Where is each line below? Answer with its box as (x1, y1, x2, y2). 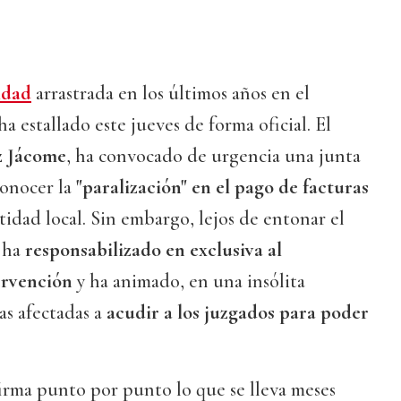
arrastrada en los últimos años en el (31, 81, 310, 106)
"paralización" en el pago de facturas (76, 175, 369, 200)
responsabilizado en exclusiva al (25, 238, 282, 262)
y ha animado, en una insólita (73, 269, 305, 294)
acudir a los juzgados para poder (107, 301, 369, 325)
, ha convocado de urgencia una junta (66, 144, 361, 168)
